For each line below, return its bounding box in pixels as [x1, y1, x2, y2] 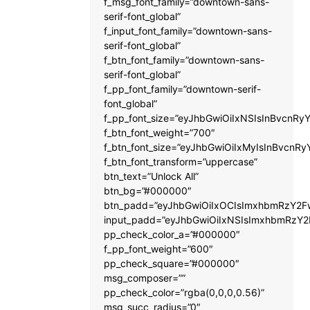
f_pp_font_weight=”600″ [104, 242, 213, 255]
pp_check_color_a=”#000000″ [104, 228, 240, 240]
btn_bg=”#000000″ [104, 184, 192, 197]
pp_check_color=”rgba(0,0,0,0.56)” [104, 286, 264, 298]
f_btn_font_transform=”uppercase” [104, 155, 257, 167]
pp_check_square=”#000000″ [104, 257, 239, 269]
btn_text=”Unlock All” [104, 170, 199, 182]
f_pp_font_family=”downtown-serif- [104, 82, 261, 95]
